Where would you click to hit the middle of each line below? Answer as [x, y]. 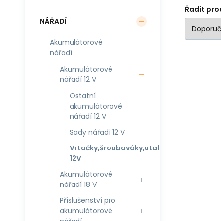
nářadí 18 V [78, 184]
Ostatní [83, 96]
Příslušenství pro [88, 200]
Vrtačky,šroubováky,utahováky [127, 148]
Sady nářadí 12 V [97, 132]
